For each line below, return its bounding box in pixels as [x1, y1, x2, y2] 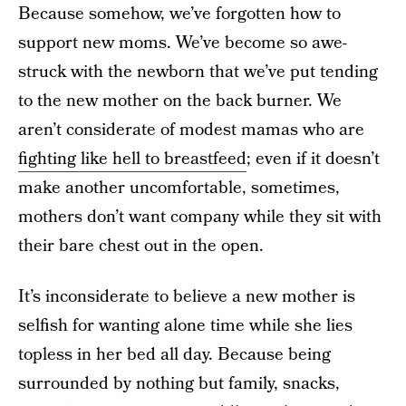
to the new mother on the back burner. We [18, 89, 342, 113]
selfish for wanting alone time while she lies [18, 314, 353, 338]
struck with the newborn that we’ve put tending [18, 60, 378, 84]
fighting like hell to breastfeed [18, 147, 246, 171]
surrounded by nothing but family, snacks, [18, 372, 340, 396]
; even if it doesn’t [246, 147, 380, 171]
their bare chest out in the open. [18, 234, 264, 258]
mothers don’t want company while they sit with [18, 205, 382, 229]
